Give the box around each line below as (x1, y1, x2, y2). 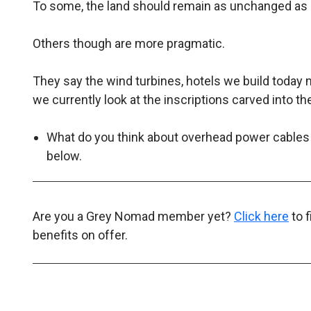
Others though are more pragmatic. (33, 36, 226, 51)
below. (47, 149, 83, 163)
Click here (234, 208, 289, 224)
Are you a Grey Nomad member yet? (33, 208, 235, 224)
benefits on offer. (33, 227, 128, 242)
